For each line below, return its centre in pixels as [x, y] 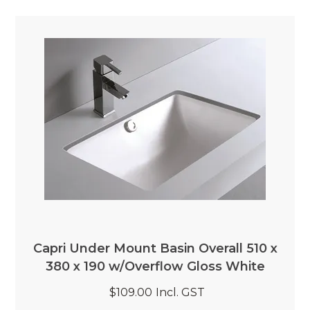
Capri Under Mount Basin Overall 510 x [155, 248]
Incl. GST [180, 292]
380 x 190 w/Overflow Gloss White [155, 266]
